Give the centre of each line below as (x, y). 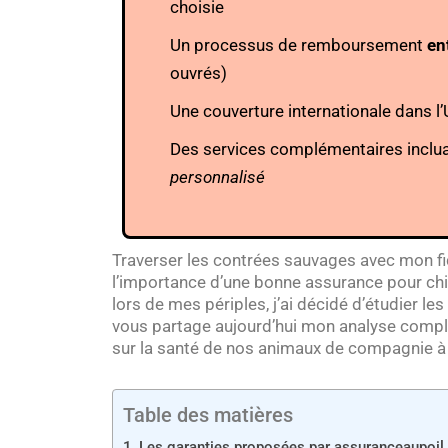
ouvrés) (198, 73)
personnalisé (217, 177)
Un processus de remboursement (298, 45)
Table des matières (208, 415)
